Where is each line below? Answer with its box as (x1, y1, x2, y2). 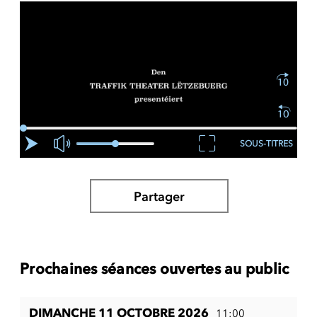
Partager (133, 188, 185, 204)
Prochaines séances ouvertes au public (20, 259, 289, 277)
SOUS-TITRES (240, 138, 293, 149)
